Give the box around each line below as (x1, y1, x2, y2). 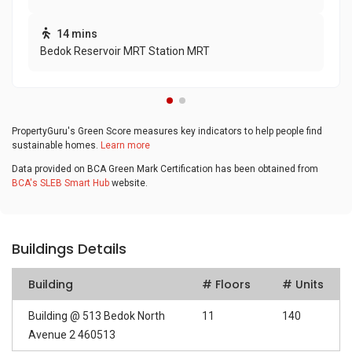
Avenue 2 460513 (28, 328, 115, 341)
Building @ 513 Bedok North (28, 310, 165, 322)
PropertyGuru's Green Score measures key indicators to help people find (12, 126, 322, 137)
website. (109, 177, 148, 189)
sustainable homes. (12, 140, 101, 151)
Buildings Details (12, 239, 126, 258)
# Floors (202, 277, 251, 292)
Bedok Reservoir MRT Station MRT (40, 45, 210, 57)
